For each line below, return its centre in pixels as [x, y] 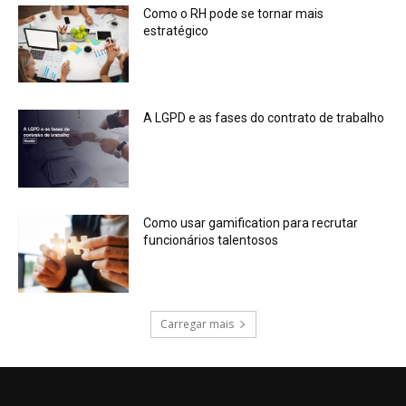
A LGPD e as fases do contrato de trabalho [264, 118]
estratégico [176, 30]
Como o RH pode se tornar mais [234, 13]
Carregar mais [197, 324]
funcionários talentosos [211, 241]
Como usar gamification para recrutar [251, 223]
